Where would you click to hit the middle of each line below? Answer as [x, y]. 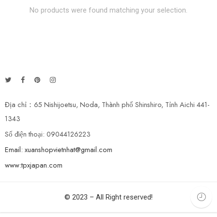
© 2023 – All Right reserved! [108, 197]
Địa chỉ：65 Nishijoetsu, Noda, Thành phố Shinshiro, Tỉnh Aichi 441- [107, 104]
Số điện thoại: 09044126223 [48, 134]
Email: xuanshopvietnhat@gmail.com [59, 149]
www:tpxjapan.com [34, 165]
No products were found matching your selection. [108, 10]
